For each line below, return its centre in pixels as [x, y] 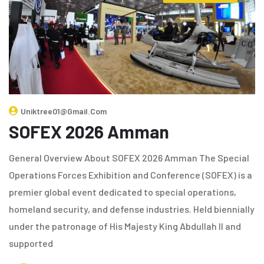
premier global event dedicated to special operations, [123, 192]
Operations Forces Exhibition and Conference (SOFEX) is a [131, 174]
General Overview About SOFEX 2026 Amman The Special [129, 157]
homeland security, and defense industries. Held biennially [132, 209]
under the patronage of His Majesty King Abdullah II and [125, 226]
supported [31, 243]
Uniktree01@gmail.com [64, 111]
